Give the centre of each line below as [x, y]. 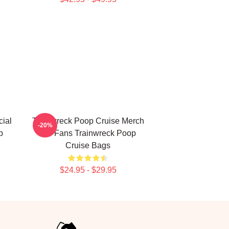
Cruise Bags [88, 145]
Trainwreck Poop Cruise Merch [88, 121]
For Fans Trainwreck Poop [88, 133]
